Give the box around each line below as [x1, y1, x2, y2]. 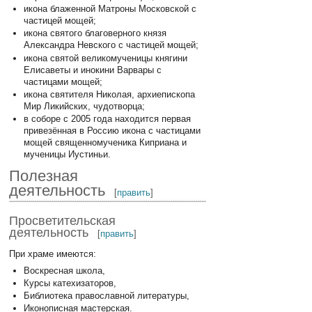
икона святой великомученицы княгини [23, 52, 187, 63]
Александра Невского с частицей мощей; [23, 40, 198, 51]
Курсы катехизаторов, [23, 277, 116, 288]
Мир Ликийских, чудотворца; [23, 100, 145, 111]
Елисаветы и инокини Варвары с [23, 64, 162, 75]
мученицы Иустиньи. [23, 149, 111, 160]
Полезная [9, 167, 79, 185]
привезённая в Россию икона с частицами [23, 125, 201, 136]
